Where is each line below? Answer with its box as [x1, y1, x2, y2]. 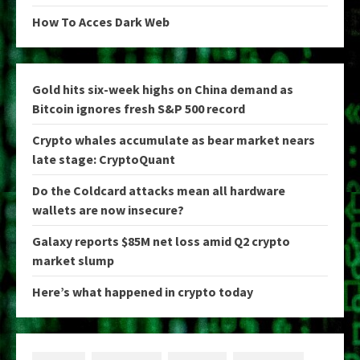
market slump [32, 252, 114, 268]
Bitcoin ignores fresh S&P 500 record [32, 100, 245, 117]
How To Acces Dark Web [32, 13, 170, 30]
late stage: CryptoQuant [32, 150, 175, 167]
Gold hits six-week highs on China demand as [32, 80, 293, 97]
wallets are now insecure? [32, 201, 184, 218]
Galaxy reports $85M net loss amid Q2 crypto [32, 232, 290, 249]
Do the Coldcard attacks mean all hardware [32, 182, 285, 198]
